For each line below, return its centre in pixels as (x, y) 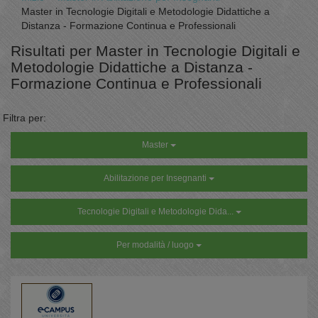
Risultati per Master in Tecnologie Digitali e (155, 51)
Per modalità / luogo (156, 245)
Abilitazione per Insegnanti (156, 179)
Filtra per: (25, 118)
